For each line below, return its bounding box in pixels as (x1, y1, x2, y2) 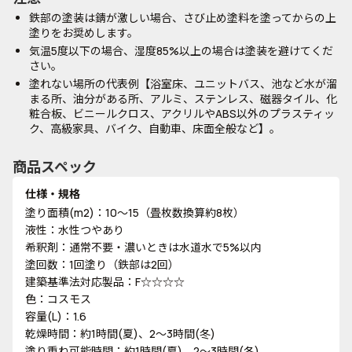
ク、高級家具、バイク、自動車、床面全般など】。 (29, 121, 280, 136)
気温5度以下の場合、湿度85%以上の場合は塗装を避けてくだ (29, 43, 333, 58)
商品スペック (13, 157, 97, 176)
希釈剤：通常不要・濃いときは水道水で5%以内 (25, 240, 262, 255)
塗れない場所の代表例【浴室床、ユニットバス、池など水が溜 (29, 76, 337, 91)
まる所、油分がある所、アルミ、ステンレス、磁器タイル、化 (29, 91, 337, 106)
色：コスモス (25, 291, 91, 306)
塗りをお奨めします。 (29, 25, 138, 40)
